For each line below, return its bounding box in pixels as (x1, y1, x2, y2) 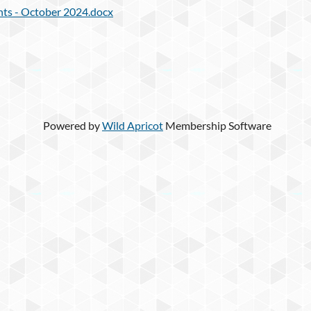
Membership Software (163, 119, 271, 132)
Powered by (43, 119, 102, 132)
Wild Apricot (102, 119, 163, 132)
